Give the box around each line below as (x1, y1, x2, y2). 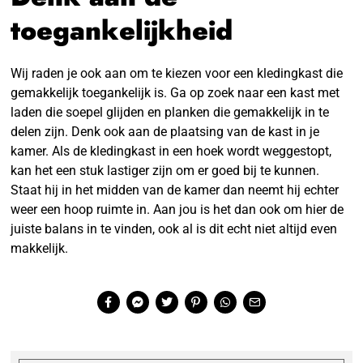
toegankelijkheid (11, 11, 233, 49)
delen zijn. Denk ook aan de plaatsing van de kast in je (11, 123, 320, 139)
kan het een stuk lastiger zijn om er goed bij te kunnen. (11, 162, 320, 178)
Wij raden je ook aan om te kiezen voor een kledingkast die (11, 65, 344, 81)
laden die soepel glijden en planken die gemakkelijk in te (11, 104, 330, 120)
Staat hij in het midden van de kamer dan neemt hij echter (11, 181, 340, 198)
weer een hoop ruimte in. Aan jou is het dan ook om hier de (11, 201, 344, 217)
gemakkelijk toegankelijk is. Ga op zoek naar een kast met (11, 84, 340, 100)
